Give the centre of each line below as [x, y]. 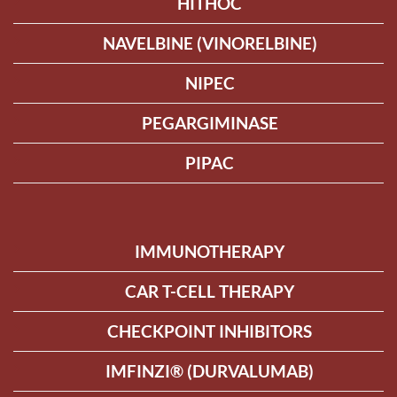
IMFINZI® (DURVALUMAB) [210, 370]
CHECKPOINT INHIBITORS [210, 331]
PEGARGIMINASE [210, 122]
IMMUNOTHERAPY [210, 251]
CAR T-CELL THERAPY [210, 291]
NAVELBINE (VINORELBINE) [210, 43]
